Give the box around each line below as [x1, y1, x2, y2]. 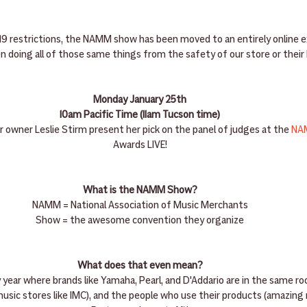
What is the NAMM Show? [82, 184, 197, 197]
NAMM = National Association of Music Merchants [32, 199, 248, 212]
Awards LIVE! [112, 138, 167, 151]
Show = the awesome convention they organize [36, 214, 244, 227]
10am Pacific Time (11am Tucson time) [60, 108, 220, 121]
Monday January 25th [93, 93, 186, 106]
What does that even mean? [77, 259, 203, 272]
